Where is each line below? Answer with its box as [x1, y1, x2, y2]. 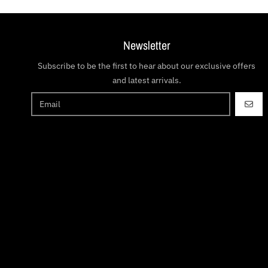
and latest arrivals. [112, 74, 181, 86]
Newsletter [123, 36, 170, 53]
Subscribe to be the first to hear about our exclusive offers [38, 60, 256, 71]
